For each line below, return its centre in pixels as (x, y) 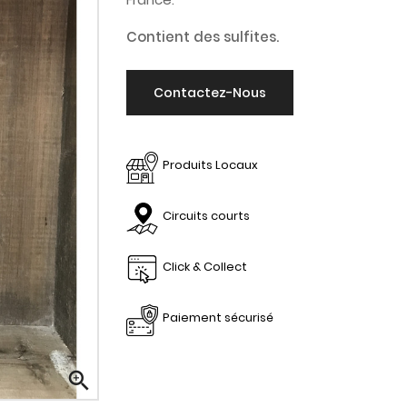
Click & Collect (205, 267)
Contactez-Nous (210, 93)
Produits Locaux (210, 165)
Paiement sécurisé (218, 318)
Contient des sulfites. (203, 37)
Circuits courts (206, 216)
